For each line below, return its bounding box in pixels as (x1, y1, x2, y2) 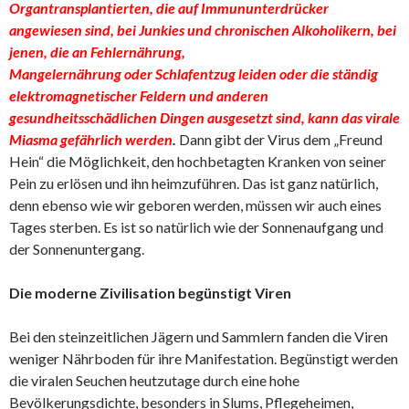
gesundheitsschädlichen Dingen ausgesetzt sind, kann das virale (9, 109, 400, 126)
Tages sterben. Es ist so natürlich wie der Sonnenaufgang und (9, 218, 383, 236)
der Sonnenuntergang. (9, 240, 144, 257)
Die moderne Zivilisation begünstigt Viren (9, 284, 291, 301)
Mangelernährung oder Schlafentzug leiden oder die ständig (9, 65, 378, 82)
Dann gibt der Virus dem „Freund (179, 131, 383, 148)
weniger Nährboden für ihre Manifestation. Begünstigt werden (9, 350, 398, 367)
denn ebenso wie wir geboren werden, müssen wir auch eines (9, 196, 382, 214)
